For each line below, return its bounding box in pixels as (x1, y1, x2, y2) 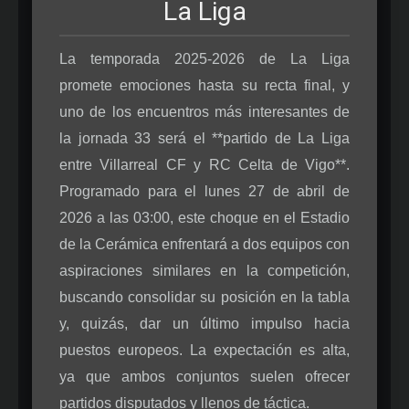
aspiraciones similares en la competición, (59, 262, 350, 278)
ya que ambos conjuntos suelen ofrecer (59, 368, 350, 384)
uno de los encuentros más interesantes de (59, 103, 350, 120)
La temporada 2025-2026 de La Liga (59, 50, 350, 67)
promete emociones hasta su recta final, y (59, 77, 350, 93)
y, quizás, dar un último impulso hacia (59, 315, 350, 331)
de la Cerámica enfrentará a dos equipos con (59, 236, 350, 252)
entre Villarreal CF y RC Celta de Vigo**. (59, 156, 350, 173)
